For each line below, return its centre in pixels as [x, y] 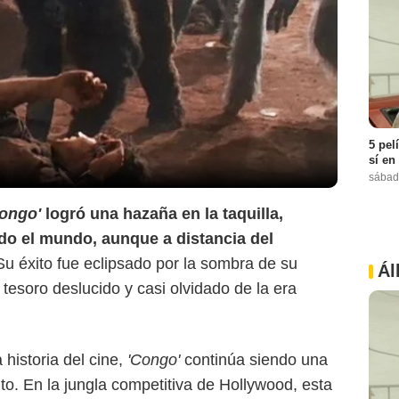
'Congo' [156, 359]
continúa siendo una [256, 359]
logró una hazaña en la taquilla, [164, 213]
